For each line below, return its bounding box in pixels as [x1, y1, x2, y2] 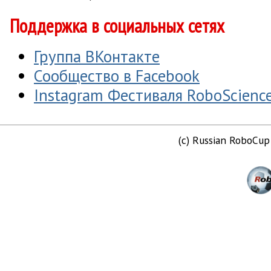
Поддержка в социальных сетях [10, 13, 224, 39]
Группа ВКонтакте [34, 45, 160, 67]
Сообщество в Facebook [34, 65, 200, 86]
